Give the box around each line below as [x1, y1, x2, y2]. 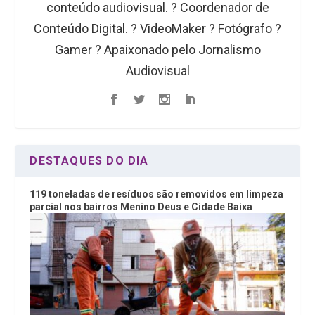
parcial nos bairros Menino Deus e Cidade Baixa [30, 200, 253, 212]
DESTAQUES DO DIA [30, 153, 149, 167]
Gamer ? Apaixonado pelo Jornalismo [54, 41, 261, 57]
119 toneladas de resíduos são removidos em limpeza [30, 188, 284, 200]
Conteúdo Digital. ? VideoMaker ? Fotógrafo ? [34, 20, 281, 36]
